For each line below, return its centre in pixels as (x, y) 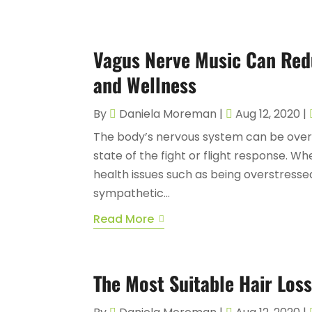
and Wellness (145, 84)
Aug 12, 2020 (268, 114)
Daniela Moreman (168, 114)
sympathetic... (132, 193)
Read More (124, 219)
